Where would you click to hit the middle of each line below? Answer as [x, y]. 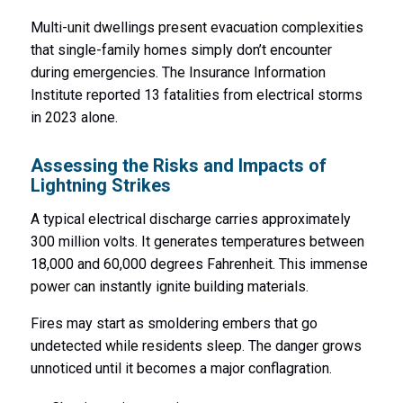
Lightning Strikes [100, 185]
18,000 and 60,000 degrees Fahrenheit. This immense [199, 264]
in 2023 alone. [74, 117]
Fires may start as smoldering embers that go [174, 323]
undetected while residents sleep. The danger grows [196, 345]
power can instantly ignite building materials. [169, 286]
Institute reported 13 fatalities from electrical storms [196, 94]
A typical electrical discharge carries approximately [190, 219]
